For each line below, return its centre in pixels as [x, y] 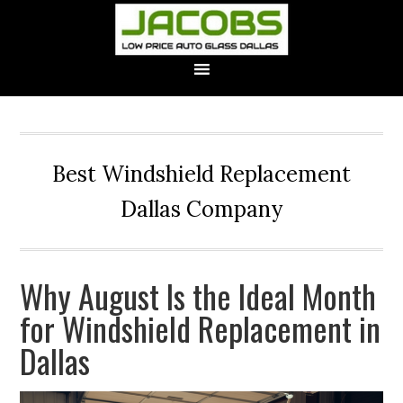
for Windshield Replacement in [201, 328]
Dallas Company [201, 209]
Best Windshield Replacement [201, 174]
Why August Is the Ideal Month [198, 296]
